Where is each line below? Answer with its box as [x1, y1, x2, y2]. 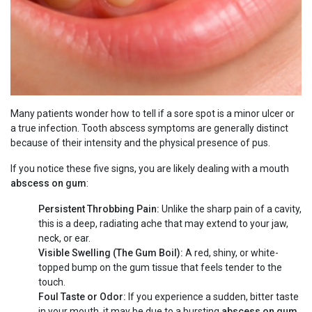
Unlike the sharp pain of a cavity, [159, 203, 302, 215]
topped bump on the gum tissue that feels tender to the [38, 262, 282, 274]
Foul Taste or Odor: [38, 291, 126, 303]
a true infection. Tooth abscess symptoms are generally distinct [10, 123, 288, 134]
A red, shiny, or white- [183, 247, 279, 259]
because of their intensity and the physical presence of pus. [10, 137, 270, 149]
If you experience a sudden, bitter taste [126, 291, 299, 303]
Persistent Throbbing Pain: [38, 203, 159, 215]
